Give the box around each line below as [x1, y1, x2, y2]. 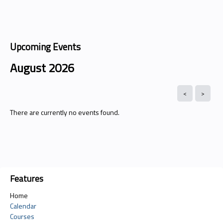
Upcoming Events [10, 39, 81, 54]
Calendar [10, 200, 36, 211]
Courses [10, 211, 34, 222]
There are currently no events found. [10, 107, 119, 117]
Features [10, 171, 43, 185]
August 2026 [10, 58, 74, 77]
